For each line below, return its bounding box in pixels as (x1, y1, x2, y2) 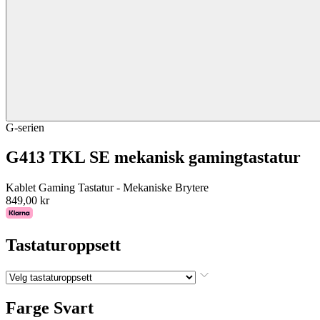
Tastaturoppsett (6, 236, 121, 255)
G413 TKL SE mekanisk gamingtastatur (6, 148, 301, 167)
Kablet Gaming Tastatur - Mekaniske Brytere (6, 181, 209, 194)
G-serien (6, 121, 44, 134)
